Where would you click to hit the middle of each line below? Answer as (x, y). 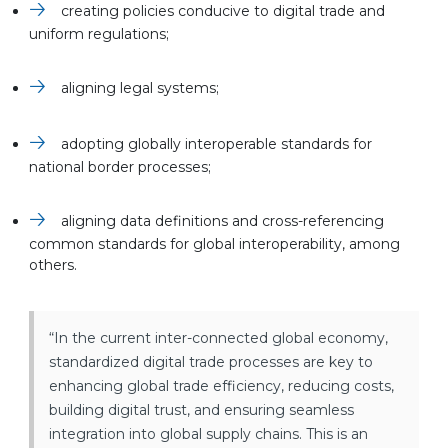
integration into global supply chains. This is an (208, 434)
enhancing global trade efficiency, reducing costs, (221, 386)
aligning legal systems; (140, 88)
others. (53, 265)
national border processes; (120, 167)
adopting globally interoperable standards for (216, 144)
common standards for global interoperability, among (214, 244)
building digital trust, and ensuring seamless (201, 410)
